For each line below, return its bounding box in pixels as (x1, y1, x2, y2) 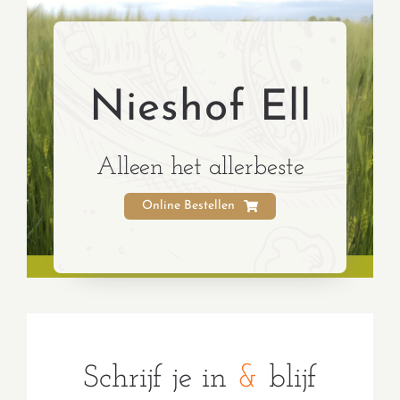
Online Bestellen (142, 199, 236, 212)
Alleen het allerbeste (96, 155, 304, 180)
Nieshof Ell (88, 87, 312, 130)
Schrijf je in (83, 363, 237, 396)
